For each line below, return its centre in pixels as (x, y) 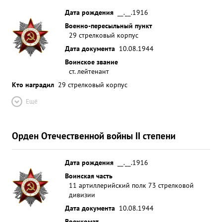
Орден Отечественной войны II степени (94, 136)
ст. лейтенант (89, 71)
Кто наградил (33, 84)
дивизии (82, 194)
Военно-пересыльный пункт (109, 26)
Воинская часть (89, 176)
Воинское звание (91, 62)
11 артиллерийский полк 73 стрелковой (131, 185)
